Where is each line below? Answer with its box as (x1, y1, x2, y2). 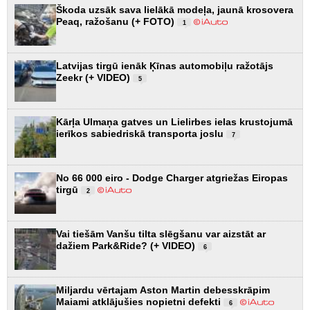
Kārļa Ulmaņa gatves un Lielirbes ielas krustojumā (56, 116, 293, 128)
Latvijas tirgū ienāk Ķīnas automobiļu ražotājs (56, 60, 273, 72)
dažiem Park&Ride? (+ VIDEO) (56, 240, 198, 252)
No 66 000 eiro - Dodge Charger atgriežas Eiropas (56, 172, 288, 184)
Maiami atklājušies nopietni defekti (56, 296, 224, 308)
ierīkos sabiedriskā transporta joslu (56, 128, 226, 140)
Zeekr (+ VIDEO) (56, 72, 133, 84)
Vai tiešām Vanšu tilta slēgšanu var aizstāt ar (56, 228, 266, 240)
